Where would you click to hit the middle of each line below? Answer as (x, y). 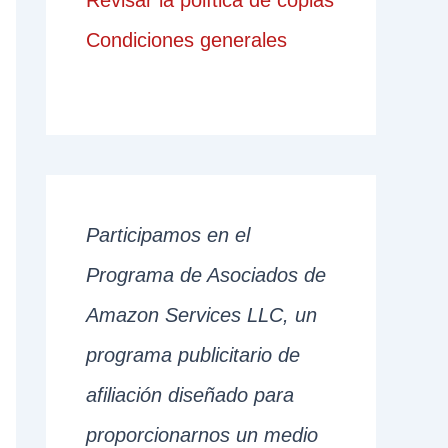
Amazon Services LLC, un (201, 315)
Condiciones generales (186, 40)
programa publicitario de (193, 355)
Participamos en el (168, 235)
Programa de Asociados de (206, 275)
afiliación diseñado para (190, 395)
